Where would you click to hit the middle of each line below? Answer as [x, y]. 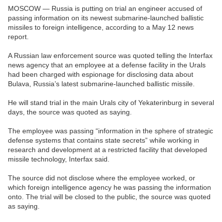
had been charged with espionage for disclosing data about [101, 75]
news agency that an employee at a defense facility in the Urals [107, 65]
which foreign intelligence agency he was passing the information [110, 188]
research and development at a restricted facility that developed [108, 150]
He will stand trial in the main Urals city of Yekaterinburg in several [111, 103]
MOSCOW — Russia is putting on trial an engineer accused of [105, 9]
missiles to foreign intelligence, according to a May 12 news [101, 28]
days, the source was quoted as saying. [70, 112]
